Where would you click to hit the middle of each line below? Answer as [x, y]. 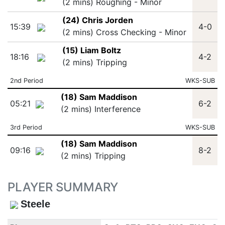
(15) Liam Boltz [91, 50]
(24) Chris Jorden [97, 20]
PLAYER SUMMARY [63, 187]
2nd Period [26, 81]
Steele [35, 204]
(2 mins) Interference [100, 109]
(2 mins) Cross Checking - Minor [124, 32]
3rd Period [26, 127]
